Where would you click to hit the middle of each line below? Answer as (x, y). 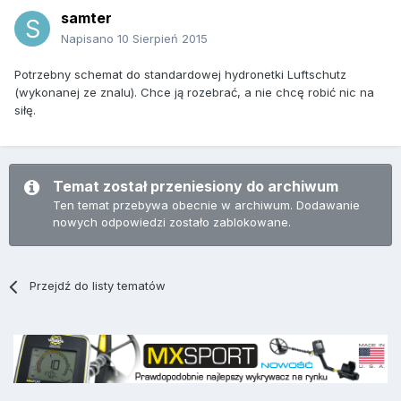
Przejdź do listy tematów (98, 286)
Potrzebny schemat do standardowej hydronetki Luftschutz (180, 75)
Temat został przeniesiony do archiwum (196, 187)
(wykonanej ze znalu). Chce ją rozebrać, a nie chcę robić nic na (194, 93)
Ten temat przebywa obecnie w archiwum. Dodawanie (206, 205)
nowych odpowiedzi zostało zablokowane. (172, 222)
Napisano (89, 39)
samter (86, 18)
